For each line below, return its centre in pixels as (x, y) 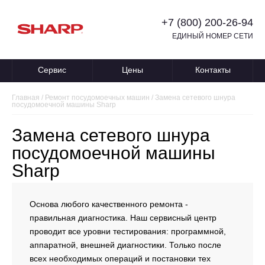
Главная (26, 97)
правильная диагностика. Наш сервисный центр (123, 217)
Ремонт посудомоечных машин (97, 97)
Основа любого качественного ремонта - (109, 204)
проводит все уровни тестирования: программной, (128, 231)
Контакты (213, 70)
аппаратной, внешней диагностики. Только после (125, 245)
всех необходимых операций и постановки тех (120, 258)
